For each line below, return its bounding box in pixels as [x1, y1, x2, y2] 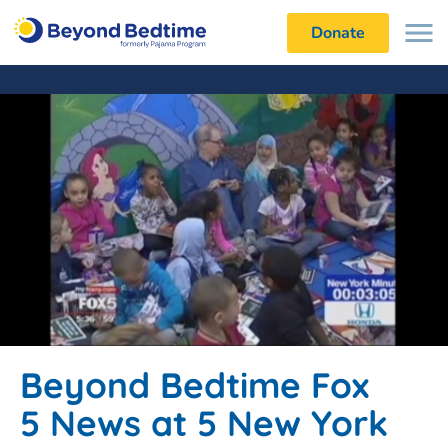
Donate [310, 21, 365, 44]
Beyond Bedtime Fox [20, 363, 369, 407]
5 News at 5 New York [20, 401, 388, 445]
